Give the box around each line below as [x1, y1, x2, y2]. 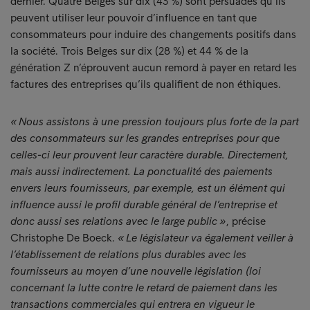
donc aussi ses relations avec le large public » [10, 215, 226, 228]
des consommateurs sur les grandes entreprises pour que [10, 131, 280, 145]
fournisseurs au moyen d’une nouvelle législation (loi [10, 264, 261, 277]
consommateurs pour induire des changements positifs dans [10, 28, 296, 41]
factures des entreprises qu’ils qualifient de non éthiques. [10, 77, 281, 91]
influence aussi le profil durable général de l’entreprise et [10, 198, 277, 211]
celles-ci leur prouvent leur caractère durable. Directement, [10, 148, 289, 161]
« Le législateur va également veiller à [118, 231, 293, 244]
